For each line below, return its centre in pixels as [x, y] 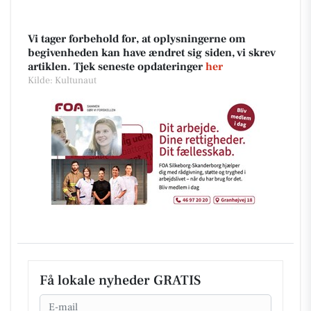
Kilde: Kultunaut [62, 81]
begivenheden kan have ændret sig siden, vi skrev [152, 53]
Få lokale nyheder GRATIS [120, 281]
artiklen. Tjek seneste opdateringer [117, 67]
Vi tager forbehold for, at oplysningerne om [137, 39]
